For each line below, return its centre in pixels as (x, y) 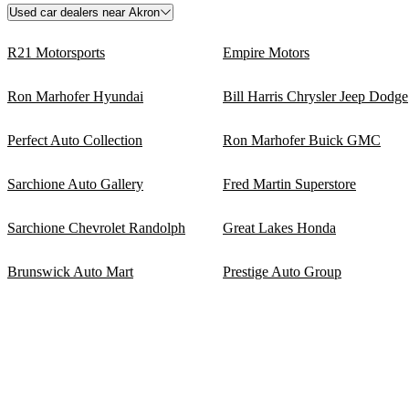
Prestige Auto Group (282, 271)
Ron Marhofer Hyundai (75, 96)
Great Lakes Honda (279, 227)
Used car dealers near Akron (84, 12)
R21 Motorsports (56, 52)
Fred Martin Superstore (289, 184)
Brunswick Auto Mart (70, 271)
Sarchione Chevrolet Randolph (96, 227)
